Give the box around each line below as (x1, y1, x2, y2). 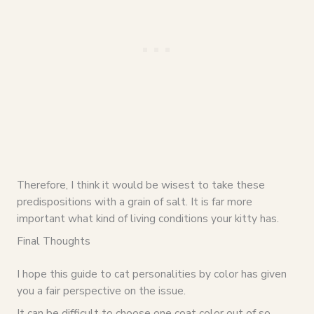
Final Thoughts (16, 233, 90, 248)
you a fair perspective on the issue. (16, 282, 186, 298)
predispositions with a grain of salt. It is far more (16, 193, 252, 209)
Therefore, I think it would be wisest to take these (16, 177, 265, 192)
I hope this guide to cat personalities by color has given (16, 266, 287, 281)
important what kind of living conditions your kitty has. (16, 210, 279, 226)
